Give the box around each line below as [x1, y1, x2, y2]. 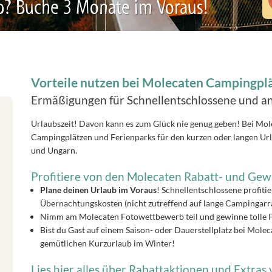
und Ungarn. [30, 145, 77, 155]
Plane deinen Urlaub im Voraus [39, 184, 157, 195]
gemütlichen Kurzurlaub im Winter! [39, 237, 175, 248]
